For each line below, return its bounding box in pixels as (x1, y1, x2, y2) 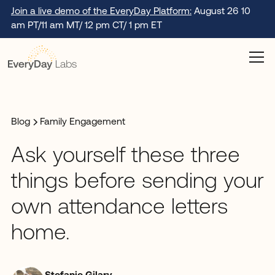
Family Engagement (39, 117, 125, 127)
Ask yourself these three (10, 145, 240, 168)
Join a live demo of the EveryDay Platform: (10, 6, 192, 17)
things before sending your (10, 171, 264, 194)
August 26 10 (191, 6, 250, 17)
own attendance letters (10, 197, 228, 220)
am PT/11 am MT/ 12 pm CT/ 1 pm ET (10, 20, 162, 31)
